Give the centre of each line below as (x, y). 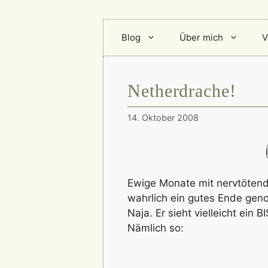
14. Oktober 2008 (163, 118)
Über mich (201, 37)
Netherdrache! (182, 91)
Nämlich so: (156, 228)
